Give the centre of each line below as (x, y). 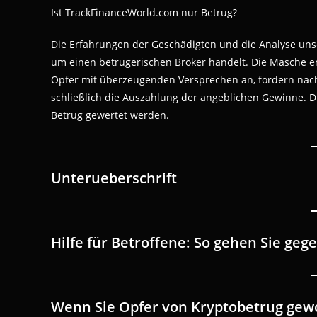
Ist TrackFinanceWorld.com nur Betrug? (144, 12)
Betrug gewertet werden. (110, 115)
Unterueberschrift (114, 178)
